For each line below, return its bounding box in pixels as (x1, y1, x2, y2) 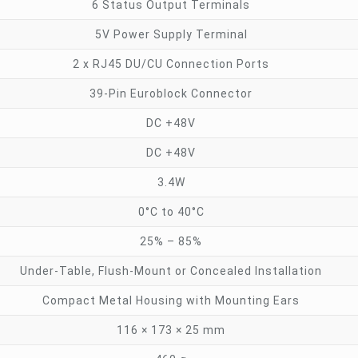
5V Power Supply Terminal (94, 28, 248, 41)
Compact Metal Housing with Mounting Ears (42, 294, 300, 307)
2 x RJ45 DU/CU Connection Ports (73, 58, 270, 70)
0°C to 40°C (137, 205, 205, 218)
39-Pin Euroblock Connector (89, 87, 253, 100)
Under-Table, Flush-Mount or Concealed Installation (20, 265, 323, 277)
